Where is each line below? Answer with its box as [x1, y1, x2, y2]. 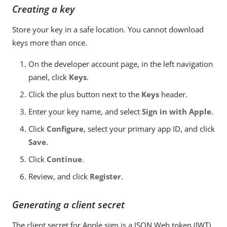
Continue [47, 154, 82, 164]
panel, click [28, 71, 69, 82]
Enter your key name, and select [28, 106, 142, 117]
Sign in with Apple [142, 106, 211, 117]
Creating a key [12, 2, 74, 15]
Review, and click [28, 171, 90, 181]
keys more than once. [12, 37, 87, 48]
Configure [47, 123, 84, 134]
